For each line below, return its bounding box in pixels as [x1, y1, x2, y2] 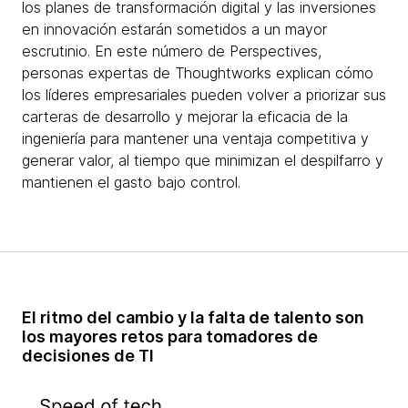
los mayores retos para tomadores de [22, 327, 318, 346]
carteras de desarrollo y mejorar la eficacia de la [22, 107, 348, 126]
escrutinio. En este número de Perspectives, [22, 42, 321, 60]
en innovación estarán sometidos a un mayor [22, 20, 327, 38]
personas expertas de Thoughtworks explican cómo [22, 64, 373, 82]
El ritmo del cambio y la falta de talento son [22, 308, 364, 327]
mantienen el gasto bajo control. [22, 173, 240, 191]
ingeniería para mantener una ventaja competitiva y [22, 129, 369, 148]
